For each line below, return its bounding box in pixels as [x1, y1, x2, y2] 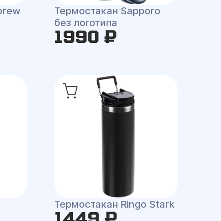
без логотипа [54, 17, 117, 29]
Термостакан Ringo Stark [54, 198, 175, 210]
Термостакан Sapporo [54, 5, 160, 17]
